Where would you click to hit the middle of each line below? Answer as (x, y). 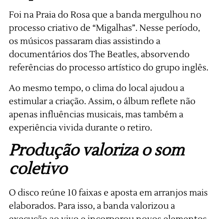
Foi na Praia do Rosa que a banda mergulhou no (105, 15)
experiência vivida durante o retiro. (80, 128)
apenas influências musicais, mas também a (96, 114)
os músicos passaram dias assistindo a (84, 42)
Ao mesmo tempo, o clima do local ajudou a (96, 88)
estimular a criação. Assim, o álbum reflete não (102, 101)
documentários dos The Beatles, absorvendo (99, 55)
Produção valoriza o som (96, 150)
